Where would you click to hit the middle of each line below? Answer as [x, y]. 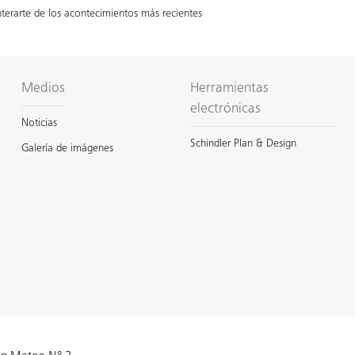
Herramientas [229, 88]
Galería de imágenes [67, 149]
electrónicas [225, 109]
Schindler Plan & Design [243, 144]
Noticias [39, 123]
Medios [43, 88]
